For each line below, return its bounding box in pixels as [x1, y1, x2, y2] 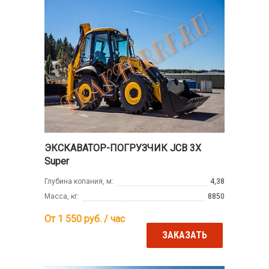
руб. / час [82, 213, 125, 225]
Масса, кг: [44, 192, 79, 201]
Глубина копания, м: [44, 177, 113, 186]
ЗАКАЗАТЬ [162, 229, 207, 241]
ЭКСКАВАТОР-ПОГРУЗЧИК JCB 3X [44, 142, 201, 154]
